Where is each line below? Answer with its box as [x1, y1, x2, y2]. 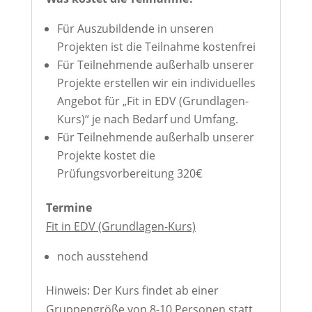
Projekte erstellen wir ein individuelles [56, 75, 256, 91]
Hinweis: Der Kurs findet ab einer [45, 283, 219, 298]
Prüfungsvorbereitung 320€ [56, 166, 202, 181]
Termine [45, 200, 92, 215]
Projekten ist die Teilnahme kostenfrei [56, 39, 256, 54]
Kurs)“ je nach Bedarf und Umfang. [56, 111, 238, 127]
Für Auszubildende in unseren [56, 21, 214, 36]
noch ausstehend [56, 249, 148, 264]
